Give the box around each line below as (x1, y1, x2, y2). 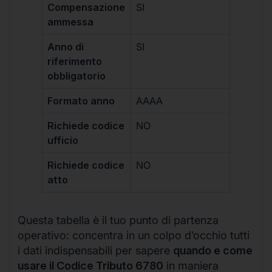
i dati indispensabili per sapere (18, 244, 173, 257)
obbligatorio (47, 70, 106, 83)
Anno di (47, 41, 84, 53)
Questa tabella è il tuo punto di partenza (18, 214, 219, 227)
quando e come (173, 244, 253, 257)
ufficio (47, 134, 79, 147)
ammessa (47, 16, 94, 29)
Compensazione (47, 1, 126, 14)
